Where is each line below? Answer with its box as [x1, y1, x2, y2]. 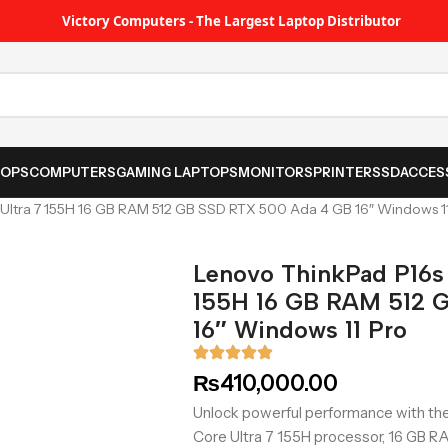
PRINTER [313, 164, 373, 180]
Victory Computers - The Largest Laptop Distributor [62, 11, 402, 30]
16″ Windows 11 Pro [193, 315, 407, 344]
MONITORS [238, 164, 314, 180]
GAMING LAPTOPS [116, 164, 239, 180]
